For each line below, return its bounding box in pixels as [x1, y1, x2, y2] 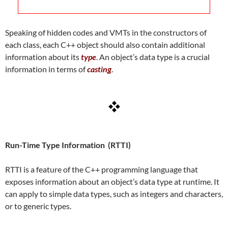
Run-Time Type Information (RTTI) [5, 140, 131, 150]
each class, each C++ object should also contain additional [5, 40, 205, 49]
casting [87, 64, 111, 74]
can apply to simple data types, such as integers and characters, [5, 189, 223, 198]
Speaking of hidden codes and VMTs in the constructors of [5, 27, 207, 37]
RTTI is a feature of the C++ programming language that [5, 164, 198, 174]
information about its [5, 52, 81, 62]
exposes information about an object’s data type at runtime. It [5, 177, 219, 186]
